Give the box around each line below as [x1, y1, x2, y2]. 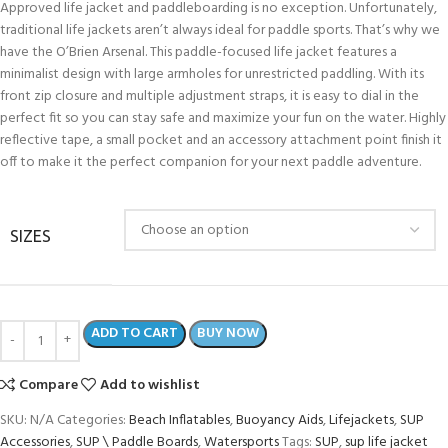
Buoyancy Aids [236, 409, 323, 433]
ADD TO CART [91, 322, 178, 346]
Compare [19, 374, 79, 398]
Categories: [57, 409, 126, 433]
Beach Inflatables [129, 409, 230, 433]
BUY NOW [197, 322, 259, 346]
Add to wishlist [100, 374, 201, 398]
